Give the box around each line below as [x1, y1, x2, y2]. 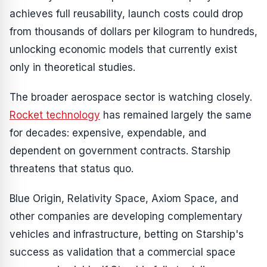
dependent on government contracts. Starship [10, 144, 231, 157]
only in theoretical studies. [10, 61, 135, 73]
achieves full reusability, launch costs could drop [10, 7, 243, 20]
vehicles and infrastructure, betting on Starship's [10, 228, 244, 240]
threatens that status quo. [10, 162, 133, 175]
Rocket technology [10, 108, 100, 121]
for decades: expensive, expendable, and [10, 126, 206, 139]
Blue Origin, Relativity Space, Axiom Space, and [10, 192, 238, 204]
